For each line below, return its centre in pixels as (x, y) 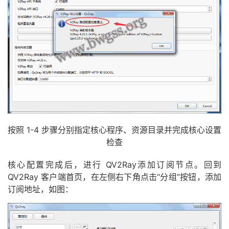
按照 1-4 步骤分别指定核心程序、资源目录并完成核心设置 (114, 130)
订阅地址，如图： (40, 189)
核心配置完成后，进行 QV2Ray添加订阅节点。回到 (114, 165)
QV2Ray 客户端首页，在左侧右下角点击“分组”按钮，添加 (114, 177)
